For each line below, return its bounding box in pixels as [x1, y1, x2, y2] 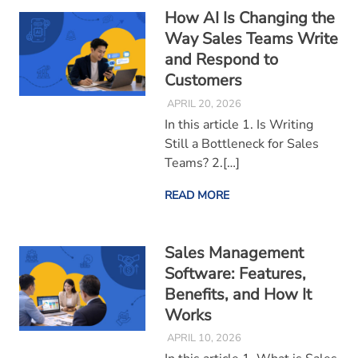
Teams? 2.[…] [164, 153, 240, 172]
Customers [164, 70, 242, 92]
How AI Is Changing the [164, 7, 335, 30]
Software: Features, [164, 262, 306, 284]
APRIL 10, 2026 [166, 331, 241, 346]
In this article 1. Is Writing [164, 115, 313, 133]
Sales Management [164, 241, 304, 264]
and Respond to [164, 49, 278, 71]
